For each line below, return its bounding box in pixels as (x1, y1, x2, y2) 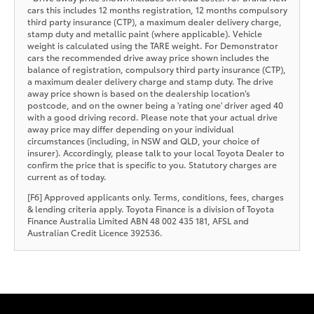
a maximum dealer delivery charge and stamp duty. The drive (27, 74, 273, 87)
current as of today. (27, 170, 107, 182)
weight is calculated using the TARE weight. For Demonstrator (27, 39, 278, 51)
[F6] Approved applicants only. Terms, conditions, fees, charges (27, 190, 284, 203)
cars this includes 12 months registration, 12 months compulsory (27, 3, 287, 15)
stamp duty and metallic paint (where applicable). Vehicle (27, 27, 262, 39)
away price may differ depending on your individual (27, 122, 234, 135)
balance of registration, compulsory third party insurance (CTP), (27, 62, 286, 75)
